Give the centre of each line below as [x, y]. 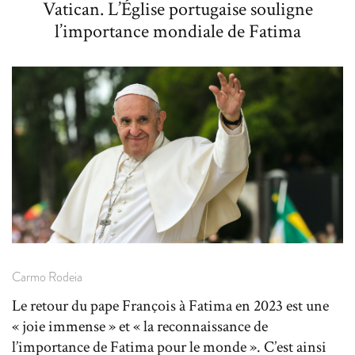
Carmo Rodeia [47, 277]
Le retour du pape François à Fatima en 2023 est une [170, 305]
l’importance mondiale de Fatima [177, 31]
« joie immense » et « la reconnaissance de [140, 326]
